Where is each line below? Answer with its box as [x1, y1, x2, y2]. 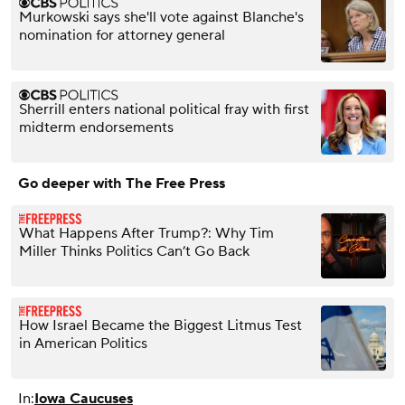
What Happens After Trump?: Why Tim [19, 223, 274, 242]
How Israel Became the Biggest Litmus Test [19, 316, 302, 334]
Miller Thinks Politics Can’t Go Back [19, 241, 250, 260]
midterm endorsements [19, 118, 174, 137]
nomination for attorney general [19, 25, 225, 44]
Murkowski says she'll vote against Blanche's [19, 7, 304, 26]
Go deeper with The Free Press [18, 174, 225, 193]
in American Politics [19, 334, 147, 353]
